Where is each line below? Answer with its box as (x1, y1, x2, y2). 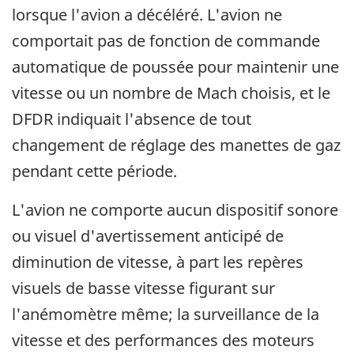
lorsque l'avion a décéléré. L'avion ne (12, 4, 282, 26)
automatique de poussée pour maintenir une (12, 56, 339, 78)
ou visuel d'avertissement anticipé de (12, 225, 284, 247)
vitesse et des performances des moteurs (12, 330, 314, 352)
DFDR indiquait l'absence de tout (12, 108, 251, 130)
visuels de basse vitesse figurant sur (12, 277, 275, 299)
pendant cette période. (12, 160, 177, 183)
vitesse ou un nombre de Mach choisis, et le (12, 82, 330, 104)
